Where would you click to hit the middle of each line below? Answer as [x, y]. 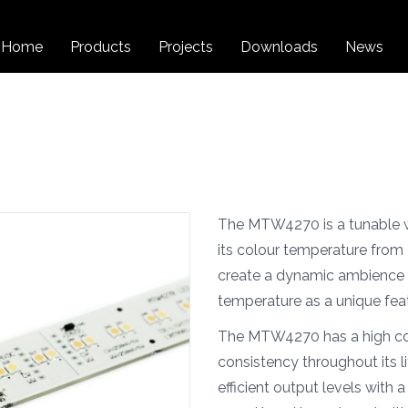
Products [101, 47]
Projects [186, 47]
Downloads [279, 47]
